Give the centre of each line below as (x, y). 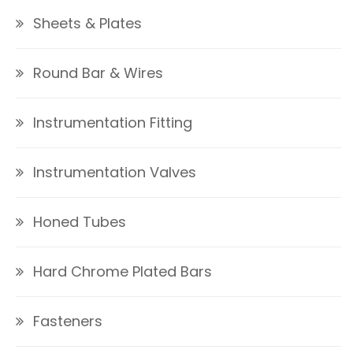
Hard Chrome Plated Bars (123, 272)
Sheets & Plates (87, 24)
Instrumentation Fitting (113, 123)
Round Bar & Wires (98, 73)
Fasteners (68, 321)
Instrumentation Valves (115, 173)
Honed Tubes (80, 222)
